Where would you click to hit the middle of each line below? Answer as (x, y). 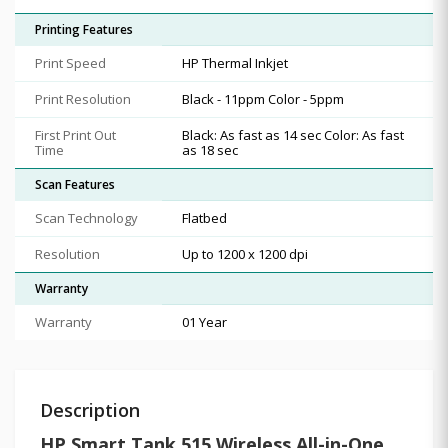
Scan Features (75, 184)
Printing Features (84, 29)
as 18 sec (210, 149)
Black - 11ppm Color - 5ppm (263, 98)
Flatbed (204, 217)
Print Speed (70, 62)
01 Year (204, 321)
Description (90, 409)
